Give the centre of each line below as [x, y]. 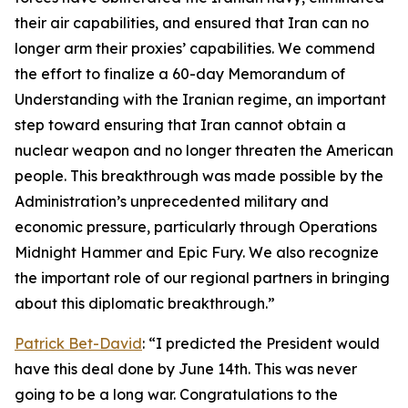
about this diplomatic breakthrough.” [145, 303]
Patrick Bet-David [78, 343]
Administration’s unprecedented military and [172, 201]
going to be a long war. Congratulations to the [176, 394]
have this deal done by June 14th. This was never [186, 369]
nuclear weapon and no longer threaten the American [204, 150]
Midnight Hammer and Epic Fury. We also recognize [197, 252]
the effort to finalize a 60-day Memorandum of [180, 74]
